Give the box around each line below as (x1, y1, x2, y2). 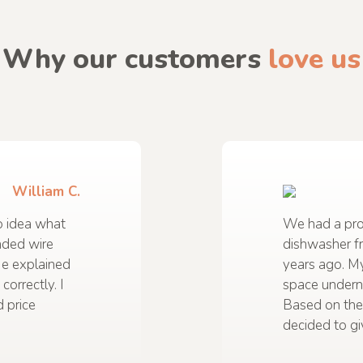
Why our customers (2, 40, 268, 78)
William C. (12, 181, 80, 201)
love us (268, 40, 361, 78)
